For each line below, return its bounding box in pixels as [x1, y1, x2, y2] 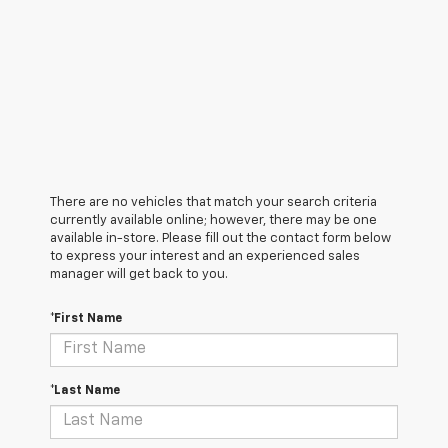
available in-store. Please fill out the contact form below [50, 231, 391, 245]
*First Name [50, 312, 122, 325]
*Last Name [50, 384, 120, 397]
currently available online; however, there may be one [50, 213, 377, 227]
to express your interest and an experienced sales [50, 249, 360, 263]
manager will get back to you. [50, 267, 228, 281]
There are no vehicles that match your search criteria [50, 195, 377, 209]
